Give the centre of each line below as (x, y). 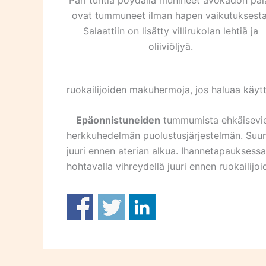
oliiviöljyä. (171, 47)
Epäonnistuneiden (113, 120)
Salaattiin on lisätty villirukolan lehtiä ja (171, 31)
